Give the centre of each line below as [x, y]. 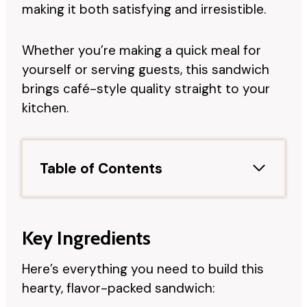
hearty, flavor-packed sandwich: [119, 288]
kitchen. [45, 108]
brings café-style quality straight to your [146, 88]
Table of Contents [101, 168]
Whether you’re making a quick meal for [142, 50]
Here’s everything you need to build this [143, 269]
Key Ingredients [86, 237]
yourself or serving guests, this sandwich [146, 69]
